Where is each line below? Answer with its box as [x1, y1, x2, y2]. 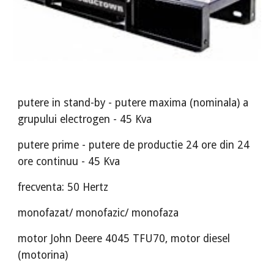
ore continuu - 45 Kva [18, 155, 120, 168]
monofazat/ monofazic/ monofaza [18, 207, 179, 219]
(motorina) [18, 249, 68, 261]
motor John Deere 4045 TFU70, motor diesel [18, 232, 231, 245]
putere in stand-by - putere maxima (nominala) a [18, 97, 249, 109]
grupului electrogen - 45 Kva [18, 113, 152, 125]
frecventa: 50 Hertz [18, 181, 109, 193]
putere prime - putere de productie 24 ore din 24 [18, 139, 250, 151]
